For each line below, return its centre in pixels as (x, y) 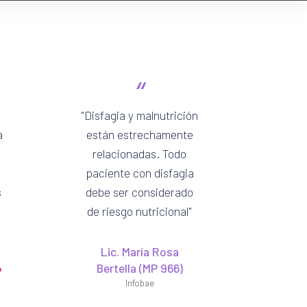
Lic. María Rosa (139, 252)
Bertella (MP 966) (139, 268)
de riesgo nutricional (138, 211)
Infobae (139, 283)
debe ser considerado (139, 192)
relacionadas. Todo (139, 153)
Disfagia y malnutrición (141, 115)
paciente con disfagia (139, 172)
